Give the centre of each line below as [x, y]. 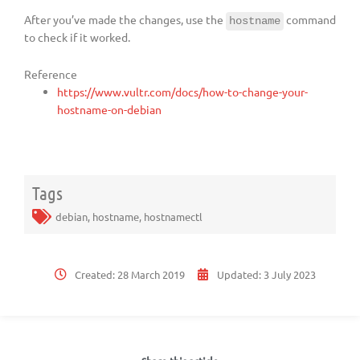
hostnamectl [173, 216]
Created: [96, 274]
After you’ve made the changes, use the [125, 20]
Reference [51, 74]
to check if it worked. [77, 37]
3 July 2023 [290, 274]
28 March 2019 [151, 274]
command [310, 20]
